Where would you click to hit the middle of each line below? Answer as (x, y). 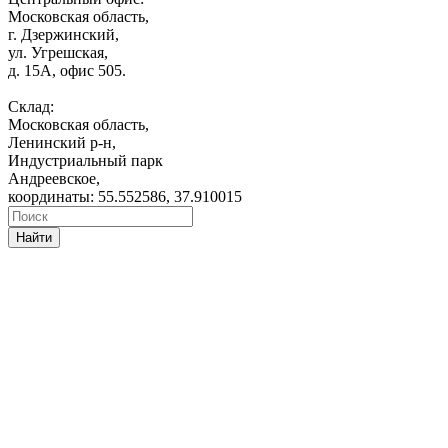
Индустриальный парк (85, 161)
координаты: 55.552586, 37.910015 (125, 197)
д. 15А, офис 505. (67, 71)
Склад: (31, 107)
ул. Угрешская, (58, 53)
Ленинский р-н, (62, 143)
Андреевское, (54, 179)
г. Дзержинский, (63, 35)
